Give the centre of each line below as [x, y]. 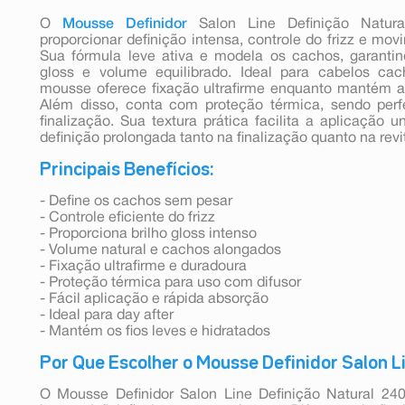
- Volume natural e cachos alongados [160, 250]
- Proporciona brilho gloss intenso [148, 234]
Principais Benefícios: [127, 170]
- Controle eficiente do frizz [127, 217]
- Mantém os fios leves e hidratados [155, 331]
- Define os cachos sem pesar [136, 201]
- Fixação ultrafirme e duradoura [143, 266]
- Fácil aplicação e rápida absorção [154, 299]
